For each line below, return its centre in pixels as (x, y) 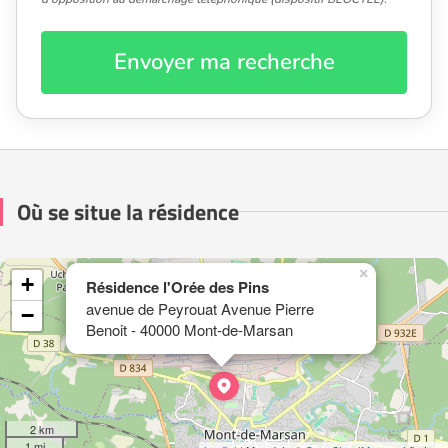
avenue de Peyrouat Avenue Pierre (200, 308)
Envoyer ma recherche (224, 61)
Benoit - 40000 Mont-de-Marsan (189, 329)
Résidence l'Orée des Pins (177, 286)
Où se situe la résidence (128, 211)
